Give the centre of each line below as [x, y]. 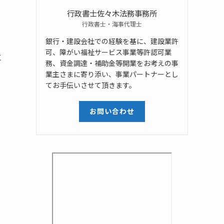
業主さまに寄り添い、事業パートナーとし [112, 74]
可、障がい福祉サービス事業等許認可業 [108, 52]
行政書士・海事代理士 [112, 23]
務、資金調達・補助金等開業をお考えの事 [112, 63]
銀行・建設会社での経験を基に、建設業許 [112, 41]
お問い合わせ [112, 111]
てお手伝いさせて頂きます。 [91, 85]
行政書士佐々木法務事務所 [112, 13]
